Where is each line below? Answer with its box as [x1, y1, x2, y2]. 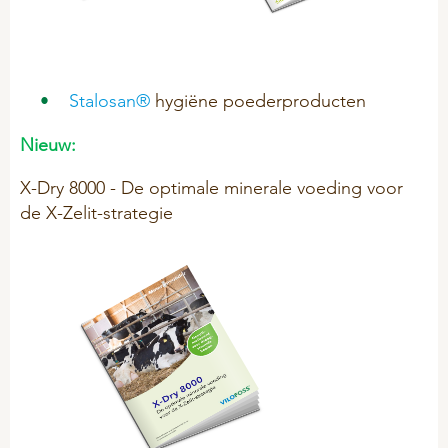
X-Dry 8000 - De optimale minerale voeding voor [20, 175, 403, 199]
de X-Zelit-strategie [20, 200, 173, 224]
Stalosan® [69, 88, 150, 112]
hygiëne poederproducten [150, 88, 366, 112]
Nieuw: [20, 132, 76, 156]
